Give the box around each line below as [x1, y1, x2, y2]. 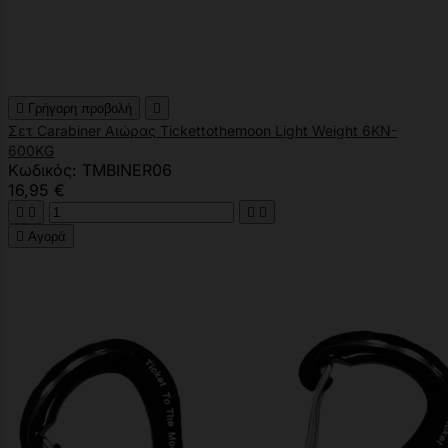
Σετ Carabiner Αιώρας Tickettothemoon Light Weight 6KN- [8, 121, 397, 139]
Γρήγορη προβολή [28, 100, 132, 116]
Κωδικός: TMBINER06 [8, 159, 172, 180]
